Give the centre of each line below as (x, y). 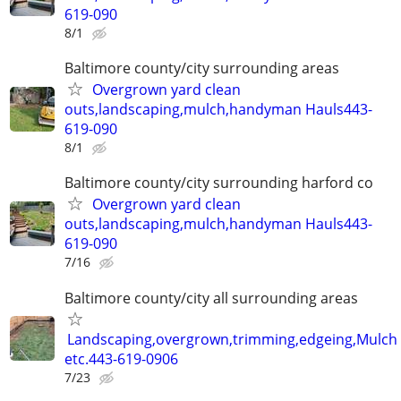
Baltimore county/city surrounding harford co (219, 183)
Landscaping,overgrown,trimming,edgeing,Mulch (232, 339)
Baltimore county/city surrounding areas (202, 68)
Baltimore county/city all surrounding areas (211, 298)
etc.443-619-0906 (121, 358)
